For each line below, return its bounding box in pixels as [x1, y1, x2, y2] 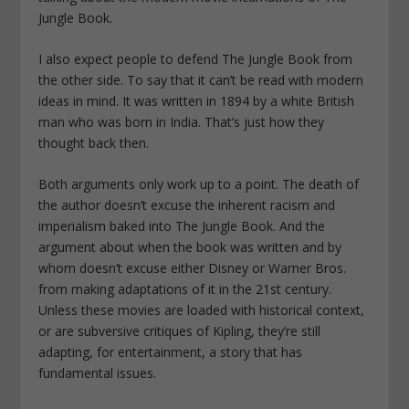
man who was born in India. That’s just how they [38, 113, 325, 131]
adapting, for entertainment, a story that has [38, 343, 303, 362]
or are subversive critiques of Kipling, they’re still [38, 322, 321, 341]
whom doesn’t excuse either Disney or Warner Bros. [38, 259, 347, 278]
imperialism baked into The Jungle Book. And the [38, 217, 326, 236]
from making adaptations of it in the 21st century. [38, 280, 332, 299]
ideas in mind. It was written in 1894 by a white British [38, 92, 355, 110]
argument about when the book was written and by [38, 238, 342, 257]
